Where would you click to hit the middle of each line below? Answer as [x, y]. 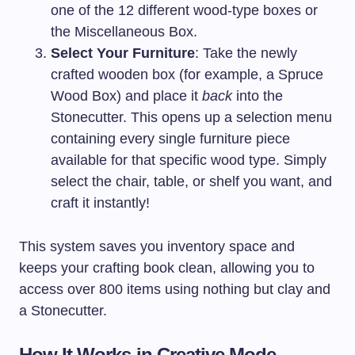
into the [258, 95]
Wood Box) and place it [126, 95]
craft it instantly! [100, 202]
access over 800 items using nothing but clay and [175, 289]
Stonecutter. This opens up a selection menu [191, 117]
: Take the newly [246, 53]
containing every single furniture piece [170, 138]
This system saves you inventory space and [157, 246]
